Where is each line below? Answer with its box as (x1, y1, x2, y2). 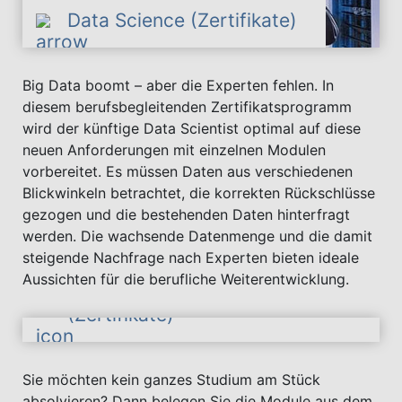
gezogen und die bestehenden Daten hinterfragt (22, 205, 350, 224)
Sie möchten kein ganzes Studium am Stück (22, 371, 320, 389)
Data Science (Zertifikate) (67, 9, 297, 32)
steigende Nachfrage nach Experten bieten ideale (22, 249, 359, 267)
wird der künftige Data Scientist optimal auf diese (22, 119, 361, 138)
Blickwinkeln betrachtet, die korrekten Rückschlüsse (22, 184, 375, 203)
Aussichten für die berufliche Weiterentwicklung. (22, 270, 349, 289)
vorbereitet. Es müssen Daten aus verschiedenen (22, 162, 353, 181)
